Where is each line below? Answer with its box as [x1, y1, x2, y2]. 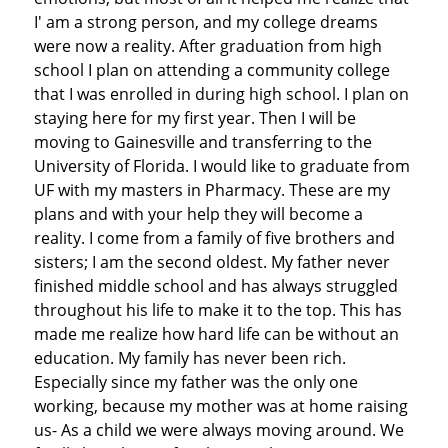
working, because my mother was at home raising [33, 394, 408, 417]
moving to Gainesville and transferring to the [33, 130, 372, 153]
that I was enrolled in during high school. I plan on [33, 82, 409, 105]
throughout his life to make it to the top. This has [33, 298, 402, 321]
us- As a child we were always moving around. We [33, 418, 404, 441]
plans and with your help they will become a [33, 202, 363, 225]
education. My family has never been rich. [33, 346, 346, 369]
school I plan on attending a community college [33, 58, 390, 81]
